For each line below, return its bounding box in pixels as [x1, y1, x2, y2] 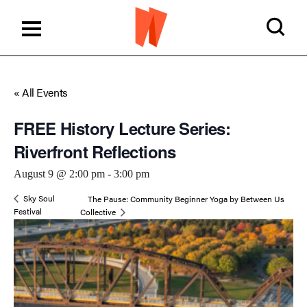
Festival [14, 205, 42, 218]
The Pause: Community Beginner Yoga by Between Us [88, 193, 285, 206]
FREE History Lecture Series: [14, 116, 231, 140]
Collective [80, 206, 119, 219]
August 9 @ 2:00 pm [14, 168, 105, 180]
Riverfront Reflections [14, 140, 176, 163]
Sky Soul [21, 192, 55, 205]
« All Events [14, 84, 68, 100]
